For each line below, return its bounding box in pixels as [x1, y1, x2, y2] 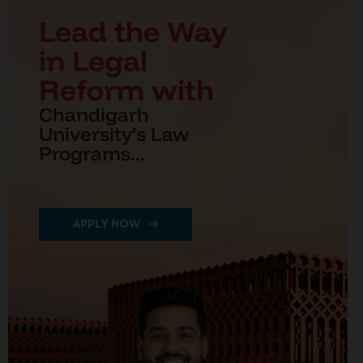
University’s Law [38, 122, 190, 146]
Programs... [38, 141, 145, 165]
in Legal [38, 42, 147, 79]
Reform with [38, 71, 214, 108]
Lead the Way [38, 13, 228, 49]
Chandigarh [38, 102, 149, 126]
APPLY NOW [72, 216, 140, 231]
